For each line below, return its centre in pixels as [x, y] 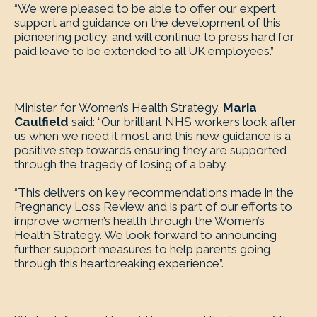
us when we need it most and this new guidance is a [152, 136]
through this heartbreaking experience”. [119, 263]
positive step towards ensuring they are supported [150, 150]
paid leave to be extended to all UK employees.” [144, 51]
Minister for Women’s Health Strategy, [119, 108]
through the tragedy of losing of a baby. [121, 164]
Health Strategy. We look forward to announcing [145, 235]
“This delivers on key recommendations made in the [154, 192]
